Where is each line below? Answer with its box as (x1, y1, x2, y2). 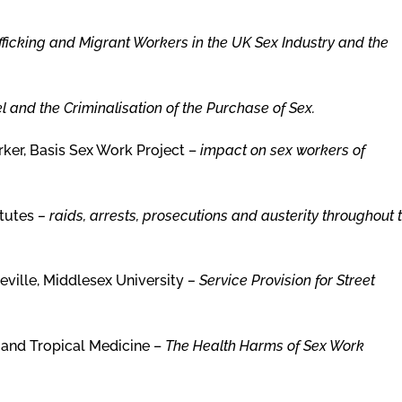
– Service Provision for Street (188, 272, 375, 290)
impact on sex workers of (200, 141, 365, 159)
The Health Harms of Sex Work (165, 337, 364, 355)
